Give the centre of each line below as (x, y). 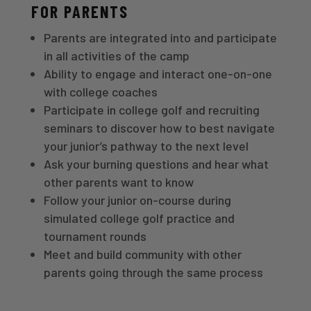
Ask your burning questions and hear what (156, 163)
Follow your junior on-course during (137, 200)
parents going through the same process (153, 272)
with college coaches (100, 91)
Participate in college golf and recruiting (151, 109)
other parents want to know (118, 182)
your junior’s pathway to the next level (146, 145)
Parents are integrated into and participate (160, 37)
